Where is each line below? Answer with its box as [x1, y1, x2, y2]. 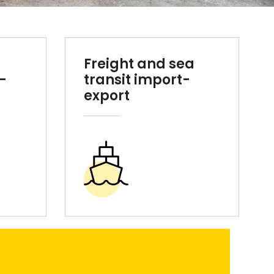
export [84, 86, 130, 106]
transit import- [84, 70, 190, 90]
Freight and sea [84, 54, 194, 74]
